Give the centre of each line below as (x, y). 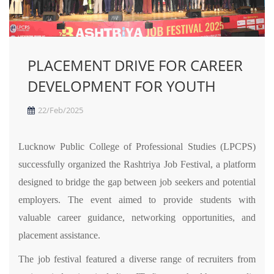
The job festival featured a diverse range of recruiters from (137, 259)
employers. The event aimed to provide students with (137, 199)
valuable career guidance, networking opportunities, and (137, 217)
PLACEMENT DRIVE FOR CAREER (135, 65)
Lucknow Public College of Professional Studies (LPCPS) (137, 146)
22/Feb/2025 (61, 110)
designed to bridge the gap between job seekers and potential (137, 182)
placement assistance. (59, 235)
